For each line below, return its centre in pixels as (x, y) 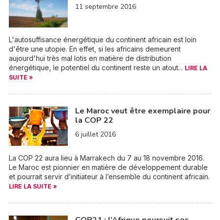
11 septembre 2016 (105, 7)
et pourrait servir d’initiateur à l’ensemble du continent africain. (109, 177)
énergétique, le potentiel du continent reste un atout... (96, 68)
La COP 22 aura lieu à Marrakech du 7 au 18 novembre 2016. (106, 158)
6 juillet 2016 (95, 134)
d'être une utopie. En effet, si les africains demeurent (95, 49)
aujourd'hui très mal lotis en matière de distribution (90, 58)
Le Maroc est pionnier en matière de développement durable (108, 167)
